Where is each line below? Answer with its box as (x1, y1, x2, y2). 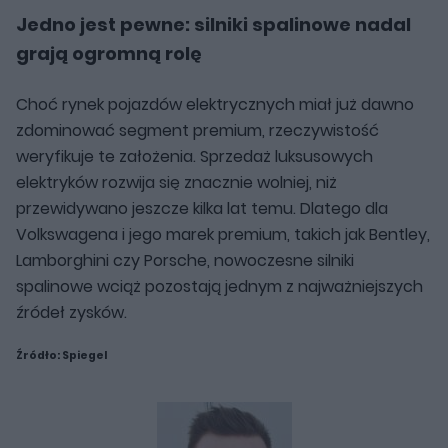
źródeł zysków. (16, 300, 127, 324)
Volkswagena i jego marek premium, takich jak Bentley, (16, 222, 430, 246)
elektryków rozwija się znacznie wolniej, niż (16, 170, 337, 194)
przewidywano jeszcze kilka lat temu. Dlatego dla (16, 196, 388, 220)
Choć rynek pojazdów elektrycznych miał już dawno (16, 92, 414, 116)
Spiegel (62, 347, 107, 363)
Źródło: (16, 347, 62, 363)
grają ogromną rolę (16, 40, 202, 66)
